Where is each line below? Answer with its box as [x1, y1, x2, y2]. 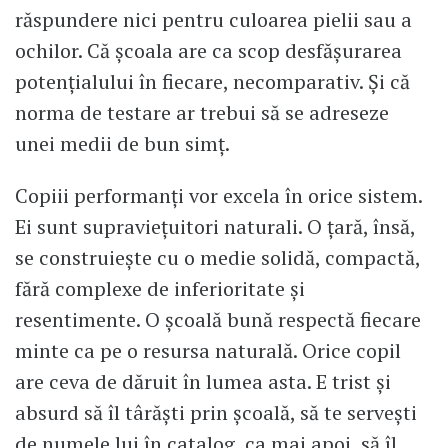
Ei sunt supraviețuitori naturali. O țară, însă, [15, 212, 415, 240]
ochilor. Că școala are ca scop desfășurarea [15, 36, 402, 64]
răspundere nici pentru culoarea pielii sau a [15, 5, 412, 33]
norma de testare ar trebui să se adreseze [15, 98, 389, 126]
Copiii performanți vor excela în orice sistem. [15, 181, 422, 209]
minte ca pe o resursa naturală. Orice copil [15, 336, 401, 364]
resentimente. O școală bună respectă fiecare [15, 305, 421, 333]
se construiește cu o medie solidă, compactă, [15, 243, 420, 271]
